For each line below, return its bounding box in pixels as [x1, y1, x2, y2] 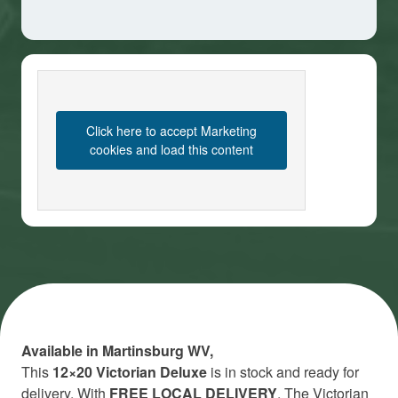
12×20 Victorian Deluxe [52, 362, 207, 383]
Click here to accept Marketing [86, 122, 257, 140]
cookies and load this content [90, 140, 253, 159]
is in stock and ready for [207, 362, 359, 383]
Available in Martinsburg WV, [21, 340, 213, 362]
